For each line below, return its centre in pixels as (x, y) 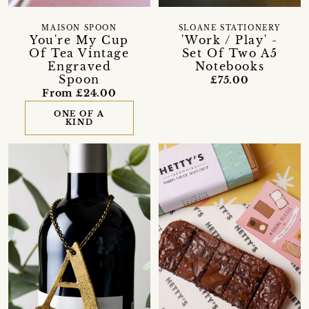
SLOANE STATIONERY (230, 28)
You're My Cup (79, 40)
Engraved (79, 66)
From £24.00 (79, 93)
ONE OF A (79, 113)
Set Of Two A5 (230, 53)
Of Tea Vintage (79, 53)
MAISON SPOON (79, 28)
